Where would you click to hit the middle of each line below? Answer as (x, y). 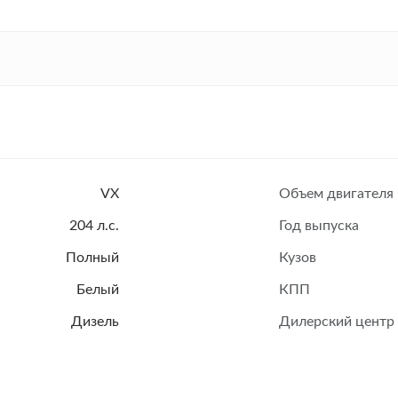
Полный (92, 258)
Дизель (95, 322)
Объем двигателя (336, 194)
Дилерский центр (337, 322)
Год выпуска (319, 226)
